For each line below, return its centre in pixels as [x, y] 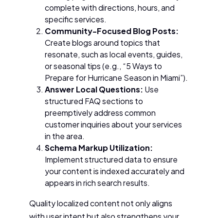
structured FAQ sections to [94, 101]
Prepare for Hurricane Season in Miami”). [116, 78]
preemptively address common [100, 113]
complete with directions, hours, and [110, 8]
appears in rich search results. [97, 183]
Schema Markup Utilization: [99, 148]
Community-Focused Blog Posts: [112, 31]
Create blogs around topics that [102, 43]
